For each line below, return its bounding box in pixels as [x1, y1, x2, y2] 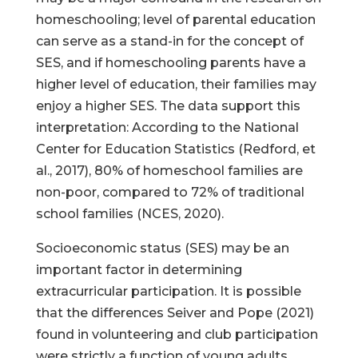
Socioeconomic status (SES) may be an [35, 241, 289, 256]
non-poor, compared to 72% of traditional [35, 185, 304, 200]
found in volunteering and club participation [35, 327, 318, 342]
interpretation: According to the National [35, 120, 299, 135]
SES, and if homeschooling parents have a [35, 55, 306, 70]
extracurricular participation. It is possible [35, 284, 301, 299]
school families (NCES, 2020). [35, 206, 224, 221]
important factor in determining [35, 262, 242, 277]
